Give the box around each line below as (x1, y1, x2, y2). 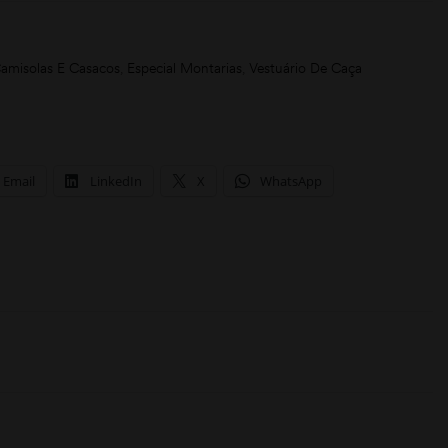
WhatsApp (260, 172, 322, 191)
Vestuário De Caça (249, 59, 362, 78)
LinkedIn (90, 172, 142, 191)
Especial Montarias (127, 59, 242, 78)
